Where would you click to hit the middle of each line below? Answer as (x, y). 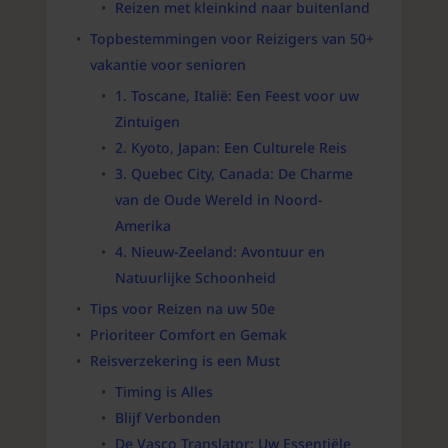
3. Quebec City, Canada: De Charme (233, 174)
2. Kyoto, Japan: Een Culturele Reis (230, 148)
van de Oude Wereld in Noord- (218, 200)
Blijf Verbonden (167, 418)
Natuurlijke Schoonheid (195, 278)
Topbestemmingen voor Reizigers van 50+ (231, 39)
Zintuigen (147, 122)
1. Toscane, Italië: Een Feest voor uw (236, 96)
